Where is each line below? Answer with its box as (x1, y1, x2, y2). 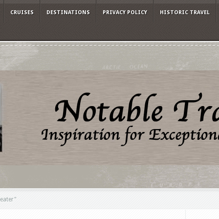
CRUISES (10, 9, 34, 16)
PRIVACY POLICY (103, 9, 147, 16)
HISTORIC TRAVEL (160, 9, 210, 16)
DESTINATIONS (46, 9, 90, 16)
